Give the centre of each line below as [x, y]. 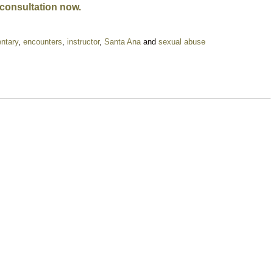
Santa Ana [122, 42]
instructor [83, 42]
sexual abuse [182, 42]
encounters [43, 42]
